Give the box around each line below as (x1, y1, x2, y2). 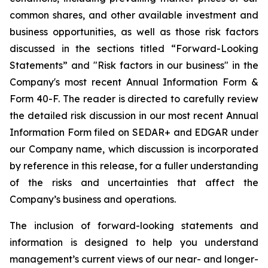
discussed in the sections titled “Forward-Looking (10, 42, 258, 54)
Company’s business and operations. (10, 193, 176, 205)
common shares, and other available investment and (10, 9, 258, 21)
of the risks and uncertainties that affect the (10, 176, 258, 188)
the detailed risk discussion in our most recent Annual (10, 109, 258, 121)
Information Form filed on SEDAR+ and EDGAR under (10, 126, 258, 138)
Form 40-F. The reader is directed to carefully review (10, 93, 258, 105)
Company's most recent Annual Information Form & (10, 76, 258, 88)
